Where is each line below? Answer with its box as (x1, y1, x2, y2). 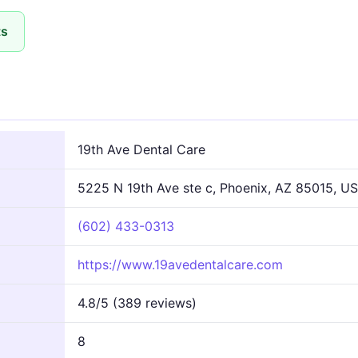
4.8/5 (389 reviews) (78, 294, 197, 311)
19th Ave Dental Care (78, 141, 205, 157)
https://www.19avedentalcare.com (78, 256, 283, 272)
